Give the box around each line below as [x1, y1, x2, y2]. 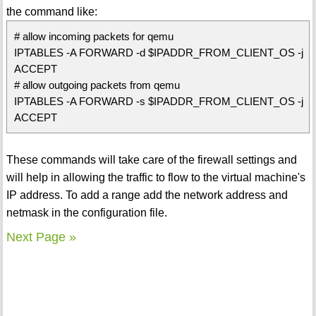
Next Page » [6, 229, 76, 244]
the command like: [6, 5, 97, 18]
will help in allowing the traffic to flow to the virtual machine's [6, 171, 305, 183]
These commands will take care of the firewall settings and [6, 153, 297, 166]
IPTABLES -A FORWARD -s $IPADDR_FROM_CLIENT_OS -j [13, 95, 303, 107]
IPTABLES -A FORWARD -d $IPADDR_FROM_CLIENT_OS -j [13, 46, 303, 59]
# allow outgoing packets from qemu [13, 78, 180, 91]
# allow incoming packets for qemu [13, 30, 174, 42]
